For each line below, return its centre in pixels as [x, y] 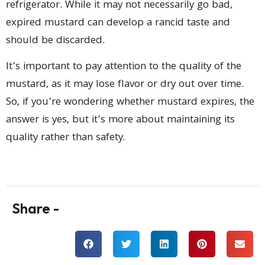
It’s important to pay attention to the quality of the [124, 67]
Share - [35, 208]
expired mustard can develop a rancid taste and [118, 23]
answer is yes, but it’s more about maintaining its [120, 121]
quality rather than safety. [65, 138]
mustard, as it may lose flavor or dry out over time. [125, 85]
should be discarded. [55, 41]
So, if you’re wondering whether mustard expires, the [130, 103]
